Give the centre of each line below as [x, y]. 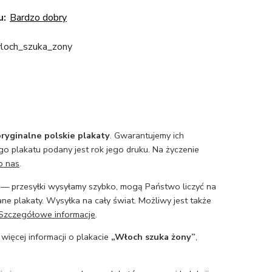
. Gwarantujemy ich [147, 136]
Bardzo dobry [38, 18]
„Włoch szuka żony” [153, 237]
